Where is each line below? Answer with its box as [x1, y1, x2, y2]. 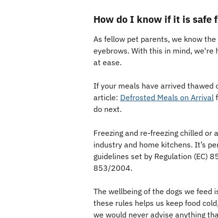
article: [93, 92, 120, 103]
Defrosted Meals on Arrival [120, 92, 214, 103]
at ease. [93, 57, 122, 67]
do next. [93, 104, 124, 114]
